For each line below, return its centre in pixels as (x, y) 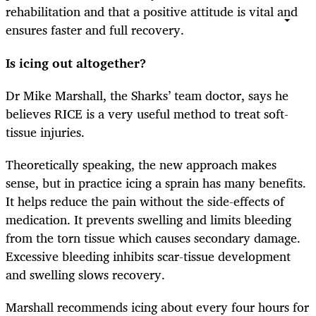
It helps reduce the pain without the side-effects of (145, 201)
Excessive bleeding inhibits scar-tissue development (148, 256)
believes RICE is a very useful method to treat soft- (147, 113)
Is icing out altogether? (78, 62)
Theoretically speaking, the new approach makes (141, 164)
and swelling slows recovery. (91, 274)
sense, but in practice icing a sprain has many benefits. (156, 182)
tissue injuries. (47, 132)
